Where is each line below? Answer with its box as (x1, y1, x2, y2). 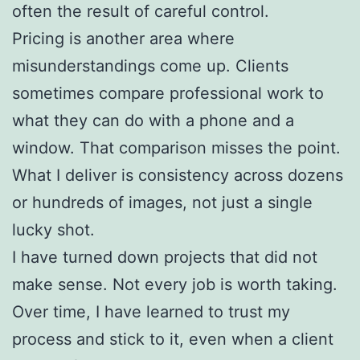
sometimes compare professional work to (12, 83, 324, 103)
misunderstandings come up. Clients (12, 55, 288, 76)
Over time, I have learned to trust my (12, 301, 290, 321)
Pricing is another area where (12, 28, 235, 48)
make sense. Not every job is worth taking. (12, 274, 337, 294)
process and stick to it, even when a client (12, 329, 333, 349)
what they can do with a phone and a (12, 110, 294, 130)
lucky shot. (12, 219, 95, 239)
